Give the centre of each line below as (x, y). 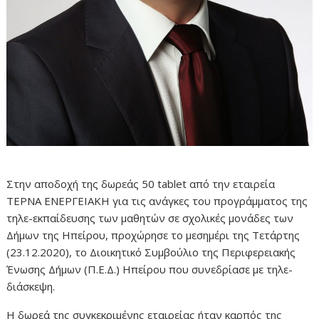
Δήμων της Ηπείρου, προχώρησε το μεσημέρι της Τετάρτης (153, 235)
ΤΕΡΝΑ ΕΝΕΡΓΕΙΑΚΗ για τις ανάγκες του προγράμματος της (157, 201)
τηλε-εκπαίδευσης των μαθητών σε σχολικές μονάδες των (150, 218)
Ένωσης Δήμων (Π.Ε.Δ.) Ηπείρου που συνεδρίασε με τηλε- (150, 270)
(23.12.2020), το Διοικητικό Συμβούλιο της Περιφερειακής (151, 252)
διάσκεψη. (31, 287)
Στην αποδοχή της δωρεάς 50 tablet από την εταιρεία (141, 184)
